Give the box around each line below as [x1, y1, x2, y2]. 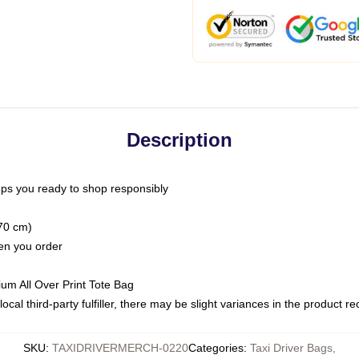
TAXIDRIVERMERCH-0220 [52, 341, 188, 354]
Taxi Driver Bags [250, 341, 333, 354]
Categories [188, 341, 244, 354]
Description [127, 129, 232, 151]
